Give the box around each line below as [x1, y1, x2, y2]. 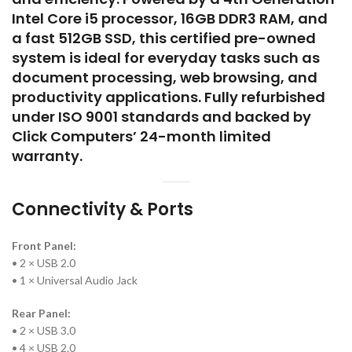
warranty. [12, 146, 82, 167]
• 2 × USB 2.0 [12, 256, 75, 270]
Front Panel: [12, 239, 76, 253]
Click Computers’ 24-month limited [12, 126, 271, 147]
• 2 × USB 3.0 [12, 324, 75, 338]
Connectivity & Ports [12, 197, 193, 222]
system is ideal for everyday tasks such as [12, 48, 320, 68]
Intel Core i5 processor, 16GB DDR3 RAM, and [12, 9, 328, 29]
